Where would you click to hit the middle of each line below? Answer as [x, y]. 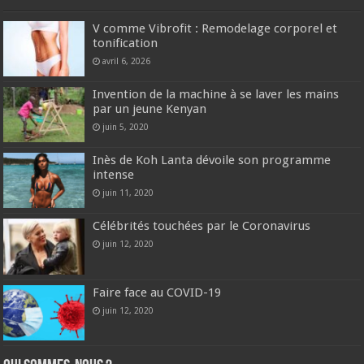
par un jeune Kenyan [150, 109]
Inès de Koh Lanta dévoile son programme [212, 160]
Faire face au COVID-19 [157, 292]
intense [114, 175]
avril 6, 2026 [127, 61]
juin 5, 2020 [126, 127]
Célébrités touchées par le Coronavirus [202, 226]
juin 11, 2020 [128, 193]
